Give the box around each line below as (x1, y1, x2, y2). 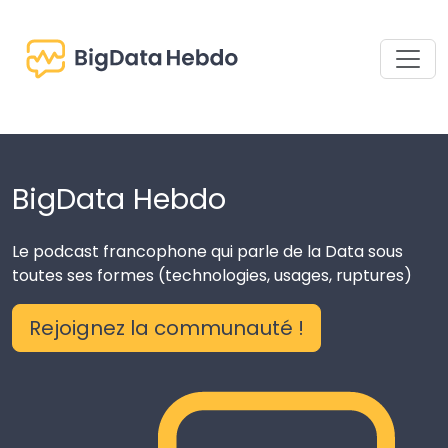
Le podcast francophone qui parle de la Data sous (12, 240, 403, 263)
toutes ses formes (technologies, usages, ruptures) (12, 264, 412, 287)
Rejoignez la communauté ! (29, 314, 304, 342)
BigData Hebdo (12, 179, 226, 219)
